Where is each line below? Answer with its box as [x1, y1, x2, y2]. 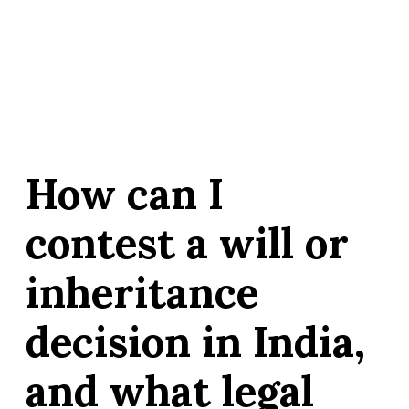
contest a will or [26, 216, 349, 271]
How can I [26, 167, 224, 222]
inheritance [26, 266, 258, 320]
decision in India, [26, 315, 365, 370]
